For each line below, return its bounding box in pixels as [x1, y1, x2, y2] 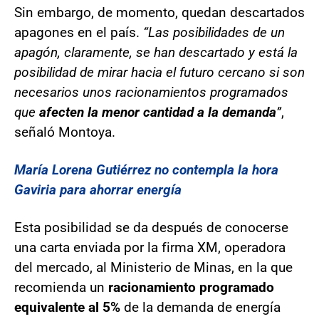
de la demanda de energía [124, 298, 281, 315]
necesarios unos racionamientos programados [14, 83, 288, 100]
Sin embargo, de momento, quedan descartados [14, 4, 305, 21]
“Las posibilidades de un [143, 23, 285, 41]
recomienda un [14, 278, 108, 296]
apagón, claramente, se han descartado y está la [14, 43, 298, 61]
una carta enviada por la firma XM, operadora [14, 239, 286, 256]
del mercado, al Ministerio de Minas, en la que [14, 258, 293, 276]
